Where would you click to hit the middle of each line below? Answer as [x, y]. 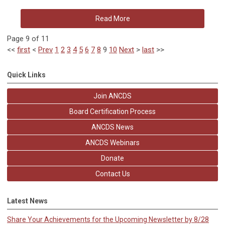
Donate [113, 158]
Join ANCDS [113, 96]
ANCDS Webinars [113, 142]
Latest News [27, 201]
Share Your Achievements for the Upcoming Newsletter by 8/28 [108, 219]
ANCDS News [113, 127]
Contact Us [113, 174]
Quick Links [26, 75]
